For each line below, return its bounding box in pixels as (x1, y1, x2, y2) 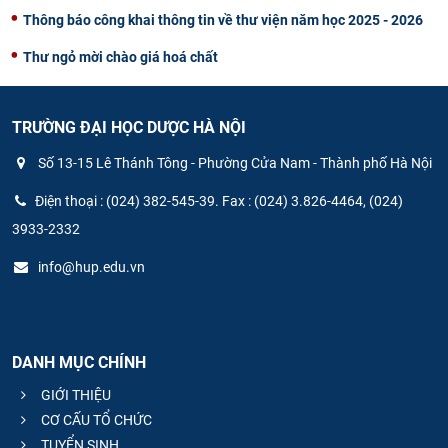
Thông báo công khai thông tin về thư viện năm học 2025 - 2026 (23, 11, 423, 28)
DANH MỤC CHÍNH (12, 353, 146, 373)
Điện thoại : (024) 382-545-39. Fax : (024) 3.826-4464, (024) (35, 193, 403, 210)
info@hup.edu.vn (35, 259, 145, 276)
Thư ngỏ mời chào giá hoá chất (23, 48, 218, 65)
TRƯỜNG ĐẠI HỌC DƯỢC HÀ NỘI (12, 117, 246, 137)
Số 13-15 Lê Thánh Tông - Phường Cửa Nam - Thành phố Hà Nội (35, 155, 432, 172)
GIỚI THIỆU (38, 387, 111, 404)
